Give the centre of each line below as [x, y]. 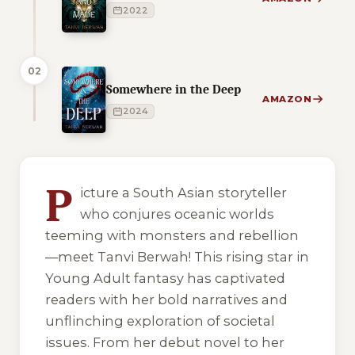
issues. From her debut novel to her [165, 343]
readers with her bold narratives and [166, 300]
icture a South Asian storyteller [183, 193]
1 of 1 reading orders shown [104, 163]
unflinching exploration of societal [160, 321]
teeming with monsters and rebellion [172, 236]
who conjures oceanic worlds [177, 214]
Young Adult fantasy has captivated [165, 279]
